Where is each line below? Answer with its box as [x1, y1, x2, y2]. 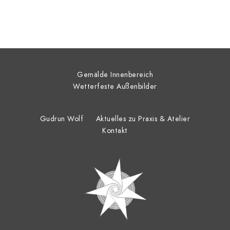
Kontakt [102, 126, 128, 136]
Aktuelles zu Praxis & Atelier [95, 114, 190, 124]
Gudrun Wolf [40, 114, 84, 124]
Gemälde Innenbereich [77, 70, 153, 80]
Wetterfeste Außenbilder [73, 82, 157, 92]
